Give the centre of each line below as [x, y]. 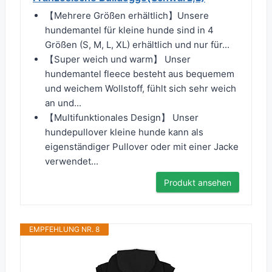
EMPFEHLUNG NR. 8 [64, 229]
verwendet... [72, 161]
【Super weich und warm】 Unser [118, 59]
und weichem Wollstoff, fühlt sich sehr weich [141, 89]
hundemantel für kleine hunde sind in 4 [129, 30]
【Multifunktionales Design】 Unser [122, 118]
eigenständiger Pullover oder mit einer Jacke [142, 147]
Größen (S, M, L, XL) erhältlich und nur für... [137, 45]
